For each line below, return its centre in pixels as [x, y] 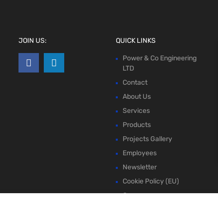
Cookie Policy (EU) [151, 182]
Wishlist [134, 210]
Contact [135, 83]
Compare [136, 196]
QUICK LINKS [136, 41]
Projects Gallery [147, 139]
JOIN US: [33, 41]
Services [136, 111]
